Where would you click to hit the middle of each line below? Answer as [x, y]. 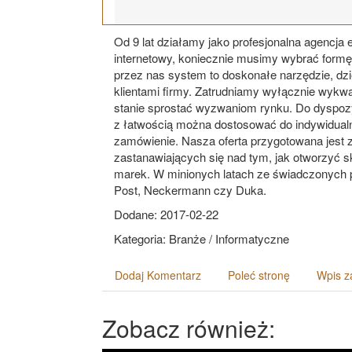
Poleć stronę [259, 275]
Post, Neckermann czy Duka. [190, 190]
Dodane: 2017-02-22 [166, 214]
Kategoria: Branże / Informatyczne [202, 239]
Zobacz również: [189, 328]
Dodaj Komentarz [158, 275]
